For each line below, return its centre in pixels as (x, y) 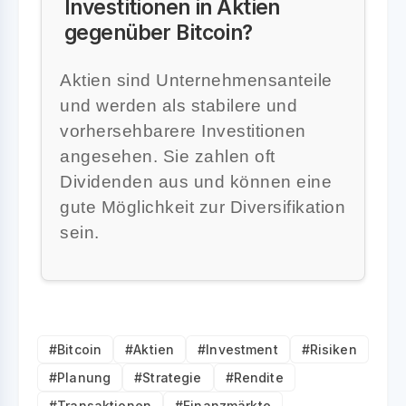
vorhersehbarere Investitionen (183, 130)
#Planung (80, 377)
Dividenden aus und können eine (196, 181)
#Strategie (168, 377)
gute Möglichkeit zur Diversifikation (203, 207)
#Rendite (254, 377)
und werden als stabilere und (179, 105)
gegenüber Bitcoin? (159, 32)
